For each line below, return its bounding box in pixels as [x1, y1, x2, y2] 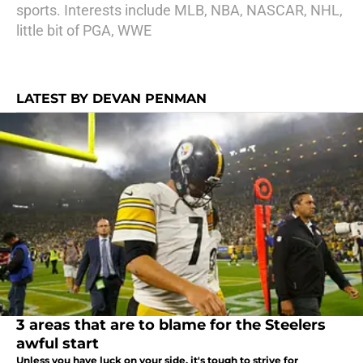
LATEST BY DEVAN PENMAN [16, 91, 207, 106]
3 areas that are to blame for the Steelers [16, 316, 326, 335]
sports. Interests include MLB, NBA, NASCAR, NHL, [16, 2, 343, 19]
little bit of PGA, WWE [16, 22, 152, 39]
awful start [16, 335, 99, 353]
